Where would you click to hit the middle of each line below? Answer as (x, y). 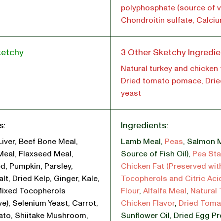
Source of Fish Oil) (155, 154)
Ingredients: (145, 126)
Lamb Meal (141, 142)
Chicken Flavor (148, 203)
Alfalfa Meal (165, 191)
